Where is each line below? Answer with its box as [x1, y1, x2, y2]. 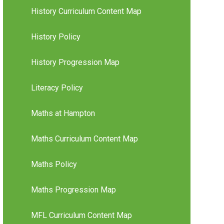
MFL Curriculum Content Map [30, 210, 132, 220]
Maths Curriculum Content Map [30, 134, 138, 144]
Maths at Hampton [30, 108, 95, 118]
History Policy [30, 32, 80, 42]
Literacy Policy [30, 83, 83, 93]
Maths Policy [30, 159, 77, 169]
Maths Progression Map [30, 185, 116, 195]
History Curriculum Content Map [30, 6, 141, 16]
